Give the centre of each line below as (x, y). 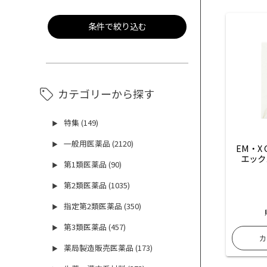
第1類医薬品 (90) (93, 164)
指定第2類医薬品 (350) (103, 206)
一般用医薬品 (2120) (99, 144)
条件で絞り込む (117, 26)
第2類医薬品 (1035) (97, 185)
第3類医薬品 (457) (95, 227)
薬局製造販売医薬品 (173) (108, 248)
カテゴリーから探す (106, 94)
